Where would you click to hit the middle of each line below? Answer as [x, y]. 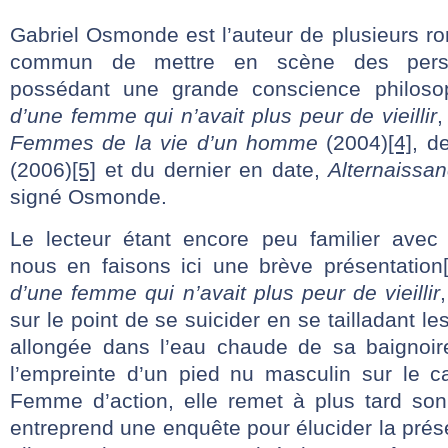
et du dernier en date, [212, 169]
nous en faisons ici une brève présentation [226, 265]
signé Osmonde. [88, 196]
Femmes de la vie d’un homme [164, 142]
